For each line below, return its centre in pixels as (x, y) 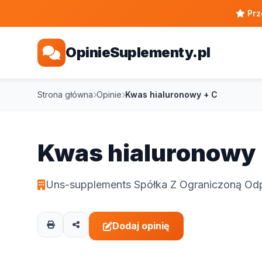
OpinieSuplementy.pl (138, 52)
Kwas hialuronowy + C (171, 94)
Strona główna (65, 94)
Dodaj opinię (141, 226)
